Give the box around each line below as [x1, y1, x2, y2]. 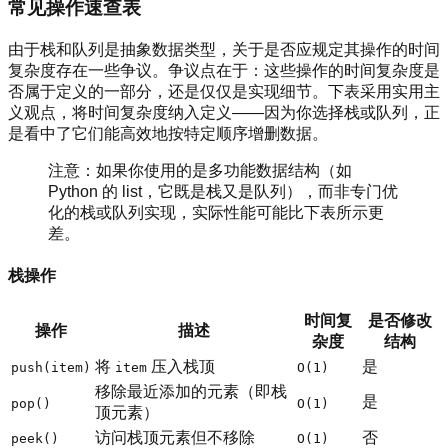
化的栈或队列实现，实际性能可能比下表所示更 [48, 203, 384, 221]
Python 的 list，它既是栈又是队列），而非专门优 [48, 182, 398, 200]
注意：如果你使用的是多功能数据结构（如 [48, 161, 352, 179]
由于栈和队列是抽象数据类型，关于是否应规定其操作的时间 [8, 40, 440, 58]
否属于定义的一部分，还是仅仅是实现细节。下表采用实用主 [8, 82, 440, 100]
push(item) [11, 360, 91, 376]
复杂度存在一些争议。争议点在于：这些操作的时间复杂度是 [8, 61, 440, 79]
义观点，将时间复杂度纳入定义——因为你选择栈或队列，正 [8, 103, 440, 121]
